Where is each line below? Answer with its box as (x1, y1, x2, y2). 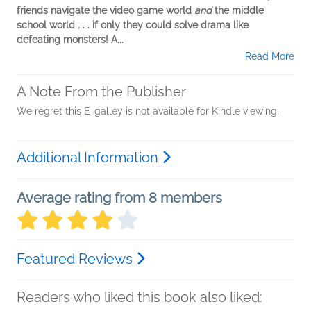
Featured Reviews (17, 251, 136, 267)
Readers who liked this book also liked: (17, 289, 262, 305)
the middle (212, 5, 264, 16)
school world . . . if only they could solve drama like (17, 19, 249, 31)
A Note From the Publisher (17, 83, 186, 100)
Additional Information (17, 149, 162, 166)
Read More (245, 51, 294, 62)
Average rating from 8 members (17, 190, 222, 206)
